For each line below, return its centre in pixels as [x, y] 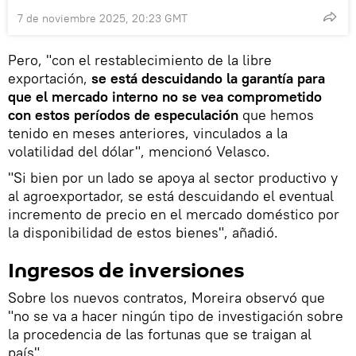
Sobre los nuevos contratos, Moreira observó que [166, 297]
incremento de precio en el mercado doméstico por [174, 214]
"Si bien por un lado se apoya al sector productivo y [173, 177]
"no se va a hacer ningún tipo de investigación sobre [176, 315]
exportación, [50, 78]
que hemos [276, 114]
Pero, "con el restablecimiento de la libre [140, 60]
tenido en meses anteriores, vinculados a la [148, 133]
